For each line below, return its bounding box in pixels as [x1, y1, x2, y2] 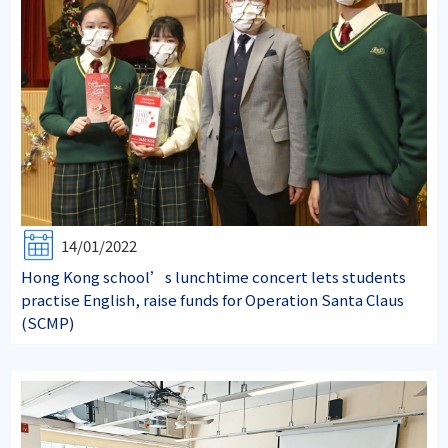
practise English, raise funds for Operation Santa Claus [21, 289, 404, 311]
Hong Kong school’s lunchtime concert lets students [21, 266, 406, 288]
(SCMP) [21, 312, 74, 334]
